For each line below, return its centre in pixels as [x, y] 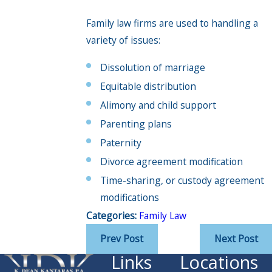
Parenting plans [136, 124]
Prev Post [122, 239]
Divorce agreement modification [172, 162]
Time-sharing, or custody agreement [182, 181]
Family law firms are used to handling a [172, 23]
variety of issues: [123, 40]
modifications [130, 198]
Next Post [236, 239]
